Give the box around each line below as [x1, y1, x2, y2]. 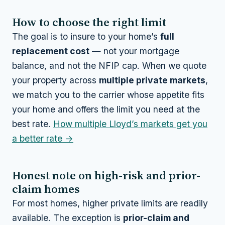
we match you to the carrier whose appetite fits [12, 89, 204, 100]
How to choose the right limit [12, 14, 166, 30]
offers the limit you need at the [73, 103, 200, 115]
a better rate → [12, 133, 73, 144]
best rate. [12, 118, 53, 129]
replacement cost [12, 45, 89, 56]
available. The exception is [12, 212, 123, 223]
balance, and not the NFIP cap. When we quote [12, 60, 206, 71]
